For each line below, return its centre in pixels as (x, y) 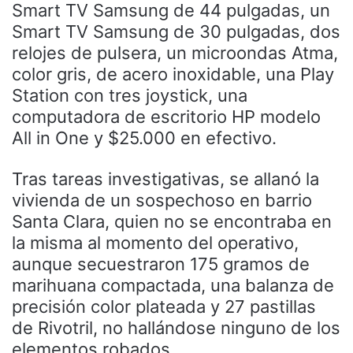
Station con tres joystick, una (130, 96)
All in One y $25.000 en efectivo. (144, 138)
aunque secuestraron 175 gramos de (161, 264)
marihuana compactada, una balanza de (173, 286)
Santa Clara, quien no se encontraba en (172, 222)
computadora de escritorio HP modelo (166, 117)
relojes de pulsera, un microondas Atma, (175, 53)
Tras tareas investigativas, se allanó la (165, 179)
